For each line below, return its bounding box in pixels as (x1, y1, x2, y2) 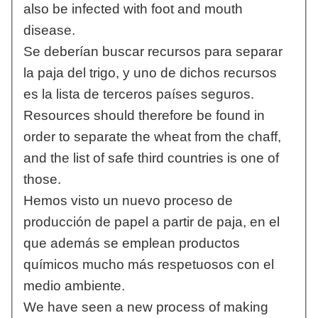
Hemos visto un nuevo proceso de (23, 193, 233, 209)
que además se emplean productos (23, 236, 240, 251)
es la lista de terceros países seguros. (23, 87, 254, 102)
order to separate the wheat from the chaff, (23, 129, 281, 145)
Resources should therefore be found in (23, 108, 265, 124)
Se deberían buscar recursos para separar (23, 44, 283, 60)
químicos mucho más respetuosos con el (23, 257, 274, 273)
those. (23, 172, 61, 187)
